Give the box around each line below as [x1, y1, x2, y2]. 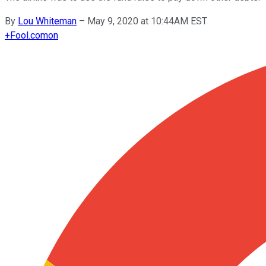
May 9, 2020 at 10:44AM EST [87, 15, 207, 27]
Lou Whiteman [18, 15, 77, 27]
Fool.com [10, 29, 48, 41]
